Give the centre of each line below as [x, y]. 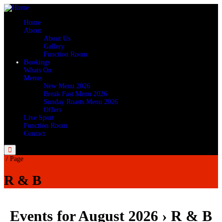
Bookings [37, 62]
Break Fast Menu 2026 [75, 94]
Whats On [38, 70]
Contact [34, 134]
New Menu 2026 [67, 86]
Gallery [54, 46]
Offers [53, 110]
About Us [57, 38]
